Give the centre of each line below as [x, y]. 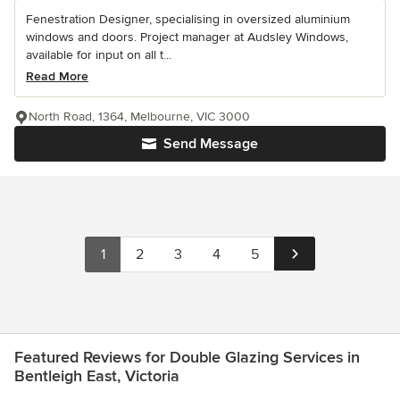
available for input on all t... [99, 54]
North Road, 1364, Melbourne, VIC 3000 [139, 116]
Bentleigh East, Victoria [97, 375]
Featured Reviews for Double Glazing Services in [187, 357]
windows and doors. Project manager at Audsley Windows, [187, 37]
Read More [57, 76]
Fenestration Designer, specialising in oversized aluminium [188, 19]
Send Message [211, 143]
